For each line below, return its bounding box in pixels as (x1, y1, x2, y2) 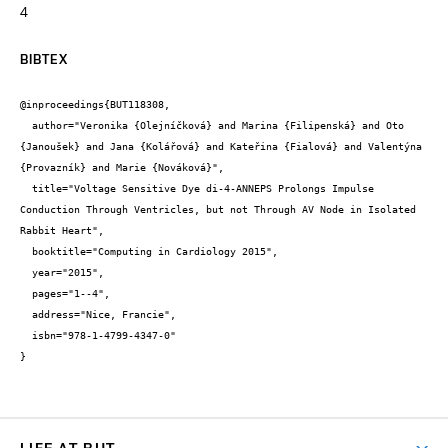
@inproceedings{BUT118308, (20, 99, 170, 111)
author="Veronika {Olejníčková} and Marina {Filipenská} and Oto (20, 120, 32, 132)
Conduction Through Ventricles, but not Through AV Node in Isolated (20, 204, 416, 216)
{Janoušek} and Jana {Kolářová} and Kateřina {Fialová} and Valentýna (20, 141, 422, 153)
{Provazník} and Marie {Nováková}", (20, 162, 224, 174)
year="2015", (20, 267, 32, 279)
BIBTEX (20, 50, 68, 67)
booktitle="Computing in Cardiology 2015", (20, 246, 32, 258)
